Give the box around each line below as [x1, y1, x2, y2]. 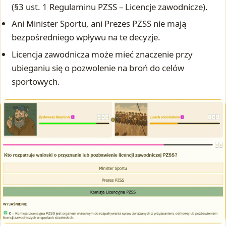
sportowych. [12, 75, 61, 87]
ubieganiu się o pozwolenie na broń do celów [12, 62, 185, 74]
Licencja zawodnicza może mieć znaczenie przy [12, 48, 193, 60]
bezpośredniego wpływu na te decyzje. [12, 31, 161, 43]
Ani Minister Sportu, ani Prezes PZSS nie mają [12, 18, 187, 30]
